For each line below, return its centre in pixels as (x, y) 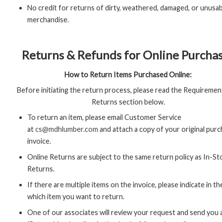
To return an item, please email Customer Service (104, 117)
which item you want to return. (76, 196)
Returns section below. (128, 102)
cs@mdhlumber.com (67, 129)
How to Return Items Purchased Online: (128, 74)
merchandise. (48, 20)
